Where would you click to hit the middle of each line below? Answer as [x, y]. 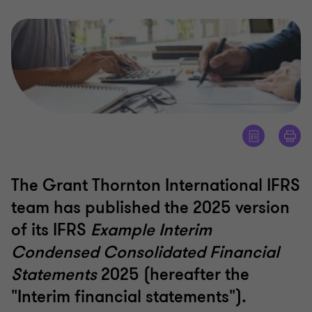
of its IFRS [51, 231]
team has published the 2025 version [150, 208]
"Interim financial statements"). [129, 297]
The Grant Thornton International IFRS [156, 186]
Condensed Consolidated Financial [145, 253]
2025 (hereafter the [173, 275]
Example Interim [151, 231]
